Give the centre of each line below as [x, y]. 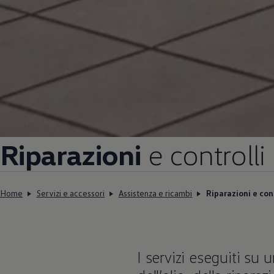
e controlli [203, 154]
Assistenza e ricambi [155, 193]
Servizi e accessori [71, 193]
